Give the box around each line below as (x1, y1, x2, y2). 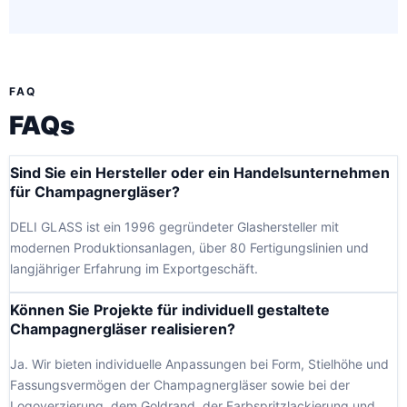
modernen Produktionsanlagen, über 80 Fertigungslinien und (10, 240, 369, 256)
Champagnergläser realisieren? (10, 320, 235, 339)
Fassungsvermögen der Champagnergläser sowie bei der (10, 377, 350, 393)
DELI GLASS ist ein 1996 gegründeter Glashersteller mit (10, 219, 339, 235)
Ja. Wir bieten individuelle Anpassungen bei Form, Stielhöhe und (10, 356, 389, 372)
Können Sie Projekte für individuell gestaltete (10, 301, 330, 320)
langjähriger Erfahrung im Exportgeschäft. (10, 261, 258, 277)
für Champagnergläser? (10, 183, 180, 202)
